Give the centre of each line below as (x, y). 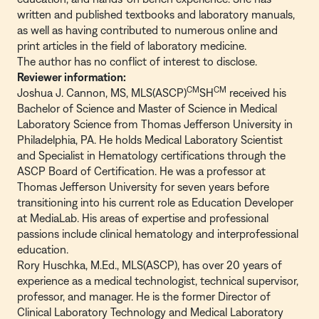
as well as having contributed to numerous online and (147, 30)
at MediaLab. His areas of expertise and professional (143, 218)
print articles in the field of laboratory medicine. (132, 46)
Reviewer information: (72, 77)
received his (256, 93)
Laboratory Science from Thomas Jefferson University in (155, 124)
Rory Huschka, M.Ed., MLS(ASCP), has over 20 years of (150, 265)
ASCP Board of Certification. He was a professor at (141, 171)
